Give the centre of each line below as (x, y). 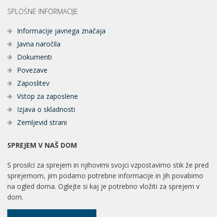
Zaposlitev (33, 83)
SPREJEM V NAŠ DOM (42, 145)
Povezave (32, 70)
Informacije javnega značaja (61, 31)
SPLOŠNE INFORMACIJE (43, 11)
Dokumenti (34, 57)
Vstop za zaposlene (47, 96)
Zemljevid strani (42, 123)
